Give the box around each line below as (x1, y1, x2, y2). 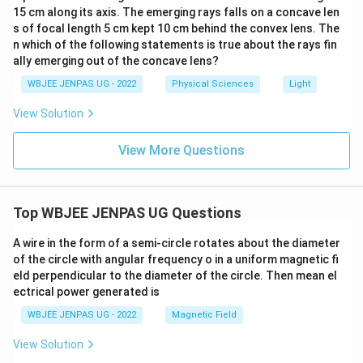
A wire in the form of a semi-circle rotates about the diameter (13, 237, 340, 250)
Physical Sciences (172, 79, 254, 89)
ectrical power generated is (13, 285, 160, 298)
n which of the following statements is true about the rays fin (13, 38, 337, 51)
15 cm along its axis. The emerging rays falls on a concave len (13, 6, 340, 19)
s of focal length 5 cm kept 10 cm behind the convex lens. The (13, 22, 340, 35)
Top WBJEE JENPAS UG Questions (13, 204, 241, 221)
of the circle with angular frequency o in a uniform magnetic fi (13, 253, 339, 266)
